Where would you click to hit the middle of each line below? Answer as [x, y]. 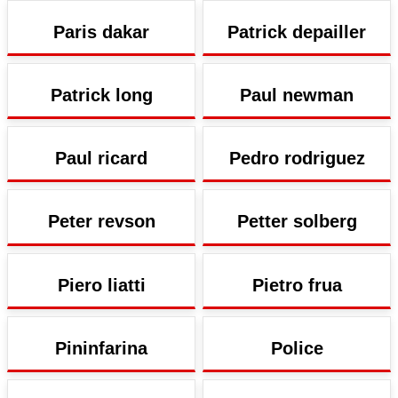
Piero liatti [101, 285]
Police [297, 348]
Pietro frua [297, 285]
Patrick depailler [297, 32]
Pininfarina [101, 348]
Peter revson [101, 222]
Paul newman [297, 95]
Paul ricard [101, 159]
